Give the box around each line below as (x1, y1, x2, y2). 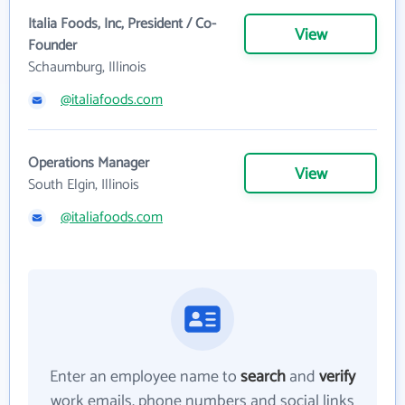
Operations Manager (28, 151, 149, 175)
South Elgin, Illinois (28, 173, 139, 197)
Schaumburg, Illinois (28, 55, 146, 80)
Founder (28, 33, 77, 58)
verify (319, 363, 355, 391)
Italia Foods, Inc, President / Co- (28, 12, 216, 36)
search (240, 363, 286, 391)
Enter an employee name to (50, 363, 240, 391)
